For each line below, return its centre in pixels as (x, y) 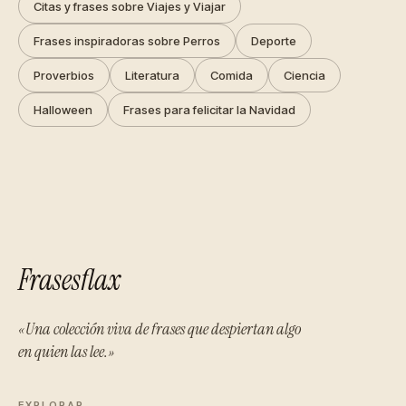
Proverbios (64, 75)
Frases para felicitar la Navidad (209, 109)
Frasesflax (69, 280)
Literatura (152, 75)
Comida (232, 75)
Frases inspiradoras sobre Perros (127, 40)
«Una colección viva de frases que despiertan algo (159, 329)
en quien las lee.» (66, 351)
